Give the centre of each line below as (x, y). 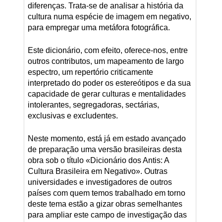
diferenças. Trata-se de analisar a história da (105, 6)
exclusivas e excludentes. (73, 116)
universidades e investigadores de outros (100, 182)
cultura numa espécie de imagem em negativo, (109, 17)
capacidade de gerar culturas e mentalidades (107, 94)
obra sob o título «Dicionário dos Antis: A (98, 160)
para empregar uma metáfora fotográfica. (99, 28)
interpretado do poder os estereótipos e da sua (109, 83)
